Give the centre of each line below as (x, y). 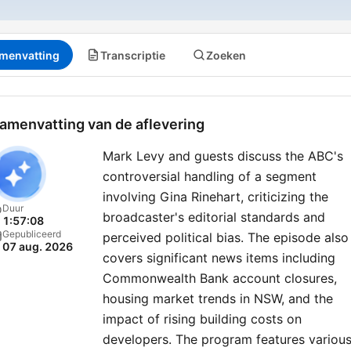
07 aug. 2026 (38, 246)
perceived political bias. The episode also (226, 237)
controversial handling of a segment (210, 176)
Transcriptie (133, 55)
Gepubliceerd (32, 234)
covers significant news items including (219, 258)
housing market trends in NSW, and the (218, 299)
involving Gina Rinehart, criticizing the (215, 197)
